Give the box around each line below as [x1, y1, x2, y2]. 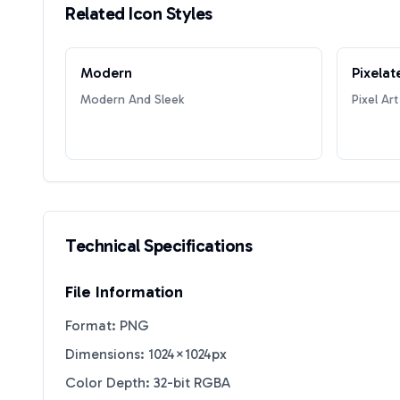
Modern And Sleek [80, 92, 184, 107]
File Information [65, 282, 183, 302]
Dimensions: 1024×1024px [65, 346, 227, 362]
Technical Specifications [65, 235, 252, 256]
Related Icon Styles [65, 3, 212, 24]
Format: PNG [65, 317, 149, 334]
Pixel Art [351, 92, 398, 107]
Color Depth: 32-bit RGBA [65, 374, 230, 391]
